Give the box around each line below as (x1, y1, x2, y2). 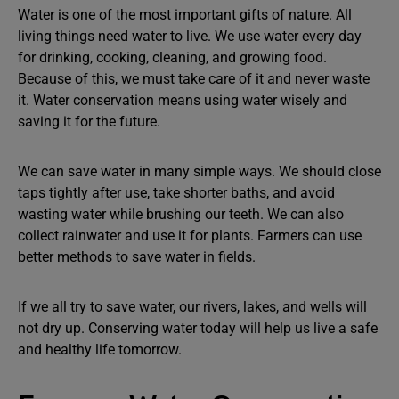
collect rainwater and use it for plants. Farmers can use (18, 227, 362, 244)
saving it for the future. (18, 113, 160, 130)
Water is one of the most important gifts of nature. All (18, 6, 352, 23)
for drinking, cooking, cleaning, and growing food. (18, 49, 327, 66)
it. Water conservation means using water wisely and (18, 92, 347, 109)
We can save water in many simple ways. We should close (18, 163, 381, 180)
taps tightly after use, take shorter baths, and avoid (18, 184, 335, 201)
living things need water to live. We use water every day (18, 28, 362, 45)
